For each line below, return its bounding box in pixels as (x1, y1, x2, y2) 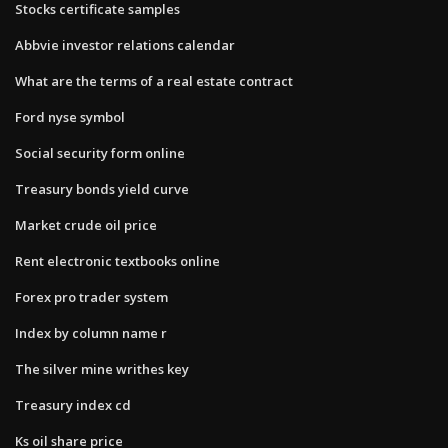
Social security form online (15, 143, 185, 162)
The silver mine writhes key (15, 359, 189, 378)
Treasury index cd (15, 395, 131, 414)
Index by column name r (15, 323, 167, 342)
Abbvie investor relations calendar (15, 35, 235, 54)
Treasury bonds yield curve (15, 179, 189, 198)
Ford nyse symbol (15, 107, 125, 126)
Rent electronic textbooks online (15, 251, 220, 270)
